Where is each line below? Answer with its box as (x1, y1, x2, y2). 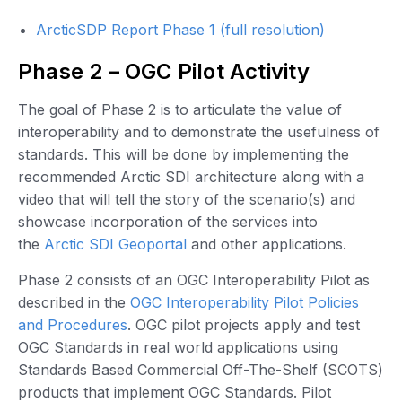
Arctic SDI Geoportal (44, 235, 187, 254)
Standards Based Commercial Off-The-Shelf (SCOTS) (18, 360, 383, 379)
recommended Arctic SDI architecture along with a (18, 168, 364, 187)
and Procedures (18, 315, 127, 334)
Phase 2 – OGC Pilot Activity (32, 58, 310, 85)
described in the (18, 293, 130, 311)
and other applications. (187, 235, 346, 254)
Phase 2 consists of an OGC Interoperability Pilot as (18, 270, 370, 289)
